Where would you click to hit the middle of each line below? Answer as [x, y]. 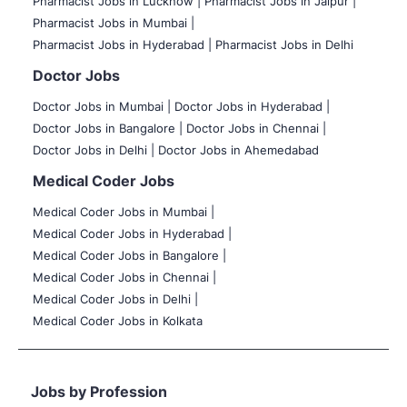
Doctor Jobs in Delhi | [94, 149]
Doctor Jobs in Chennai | [256, 128]
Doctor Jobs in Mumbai [100, 106]
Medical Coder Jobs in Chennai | [124, 277]
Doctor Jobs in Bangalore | [108, 128]
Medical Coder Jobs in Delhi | [115, 298]
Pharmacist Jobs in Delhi [284, 44]
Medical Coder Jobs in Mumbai [122, 211]
